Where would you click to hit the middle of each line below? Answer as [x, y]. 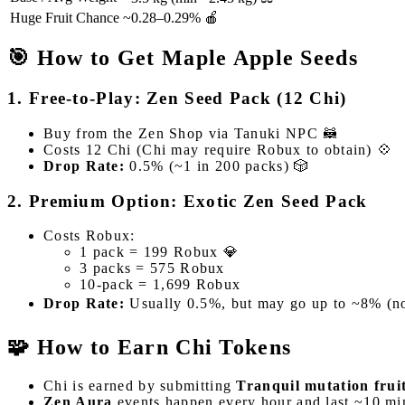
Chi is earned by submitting [140, 386]
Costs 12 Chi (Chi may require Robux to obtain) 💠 [218, 150]
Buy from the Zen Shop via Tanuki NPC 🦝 [191, 134]
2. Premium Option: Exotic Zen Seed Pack [188, 201]
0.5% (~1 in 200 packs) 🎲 [217, 166]
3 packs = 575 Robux [152, 268]
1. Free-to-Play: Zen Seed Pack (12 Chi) [177, 99]
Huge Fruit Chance [65, 17]
